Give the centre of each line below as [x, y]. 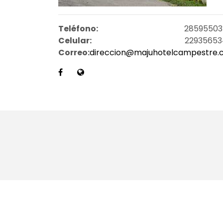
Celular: [75, 41]
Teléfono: [78, 29]
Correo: [74, 53]
